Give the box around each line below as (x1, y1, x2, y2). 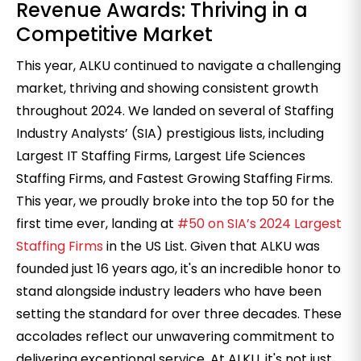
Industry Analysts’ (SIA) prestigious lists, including (16, 124, 324, 143)
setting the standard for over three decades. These (16, 305, 342, 323)
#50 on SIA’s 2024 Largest (177, 214, 342, 233)
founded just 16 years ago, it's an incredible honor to (16, 259, 341, 278)
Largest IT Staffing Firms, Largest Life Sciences (16, 147, 305, 165)
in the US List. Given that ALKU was (103, 237, 320, 255)
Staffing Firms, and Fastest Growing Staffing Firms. (16, 169, 333, 188)
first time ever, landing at (16, 214, 177, 233)
